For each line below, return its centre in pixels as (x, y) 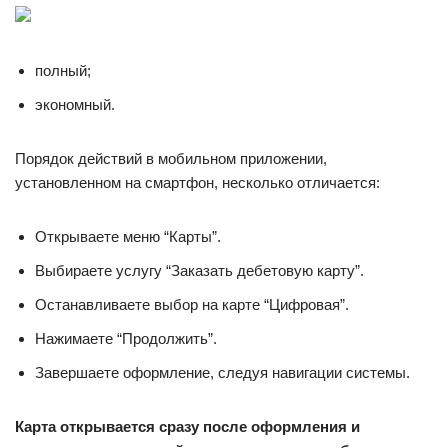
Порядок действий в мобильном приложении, (171, 158)
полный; (63, 70)
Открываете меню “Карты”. (128, 236)
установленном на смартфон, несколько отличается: (197, 182)
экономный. (75, 104)
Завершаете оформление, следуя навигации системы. (222, 372)
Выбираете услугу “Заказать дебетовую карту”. (199, 270)
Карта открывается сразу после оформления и (187, 426)
